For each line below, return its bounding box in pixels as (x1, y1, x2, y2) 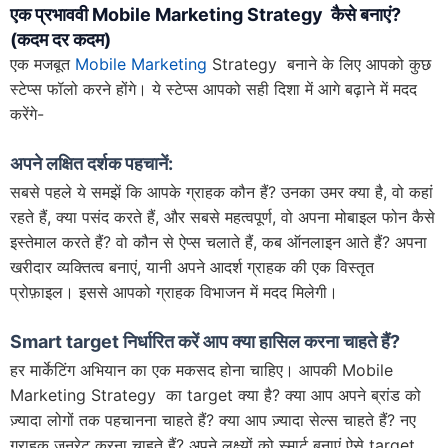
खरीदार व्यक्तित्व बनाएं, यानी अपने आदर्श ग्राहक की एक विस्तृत (10, 256, 374, 277)
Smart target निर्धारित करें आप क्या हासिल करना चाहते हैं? (10, 330, 400, 352)
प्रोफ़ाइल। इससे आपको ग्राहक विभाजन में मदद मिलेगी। (10, 281, 338, 302)
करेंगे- (10, 103, 44, 124)
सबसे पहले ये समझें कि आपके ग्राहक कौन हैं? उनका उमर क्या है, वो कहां (10, 181, 433, 202)
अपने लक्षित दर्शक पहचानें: (10, 152, 173, 174)
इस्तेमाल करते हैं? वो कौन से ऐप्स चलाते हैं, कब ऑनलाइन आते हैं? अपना (10, 231, 427, 252)
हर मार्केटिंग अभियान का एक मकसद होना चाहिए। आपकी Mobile (10, 359, 393, 380)
